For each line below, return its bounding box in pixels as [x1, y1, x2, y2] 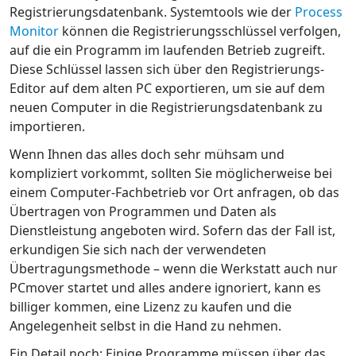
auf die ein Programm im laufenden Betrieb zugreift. [10, 41, 325, 59]
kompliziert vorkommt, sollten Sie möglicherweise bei [10, 164, 332, 182]
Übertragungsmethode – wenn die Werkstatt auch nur [10, 259, 338, 277]
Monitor [10, 21, 59, 40]
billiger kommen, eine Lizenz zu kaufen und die [10, 297, 292, 315]
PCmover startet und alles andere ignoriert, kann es [10, 278, 321, 296]
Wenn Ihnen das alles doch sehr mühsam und [10, 145, 284, 163]
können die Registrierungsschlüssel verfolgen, [59, 21, 341, 40]
